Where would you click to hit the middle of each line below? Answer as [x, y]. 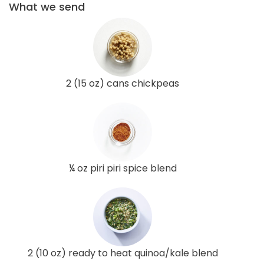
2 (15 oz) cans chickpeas [123, 83]
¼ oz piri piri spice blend [123, 168]
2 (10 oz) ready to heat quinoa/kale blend [123, 253]
